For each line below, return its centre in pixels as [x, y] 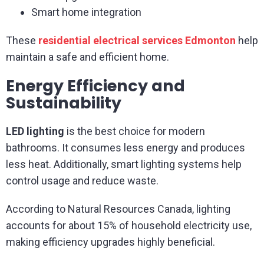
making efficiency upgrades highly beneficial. [110, 242]
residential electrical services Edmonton [137, 40]
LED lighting [35, 131]
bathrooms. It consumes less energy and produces [126, 148]
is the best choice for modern [135, 131]
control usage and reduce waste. [82, 181]
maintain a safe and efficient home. [88, 57]
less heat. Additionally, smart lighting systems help [124, 164]
